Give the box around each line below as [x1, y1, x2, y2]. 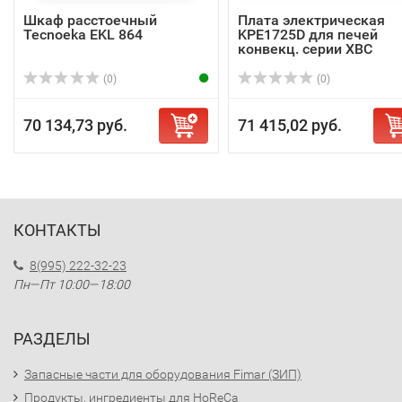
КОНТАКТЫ [13, 221, 101, 240]
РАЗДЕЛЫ [13, 329, 91, 348]
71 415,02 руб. [237, 116, 342, 135]
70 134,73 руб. [23, 116, 127, 135]
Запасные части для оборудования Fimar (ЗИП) [24, 367, 301, 381]
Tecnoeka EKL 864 [23, 26, 143, 43]
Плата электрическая [237, 12, 385, 29]
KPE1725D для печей [237, 26, 378, 43]
